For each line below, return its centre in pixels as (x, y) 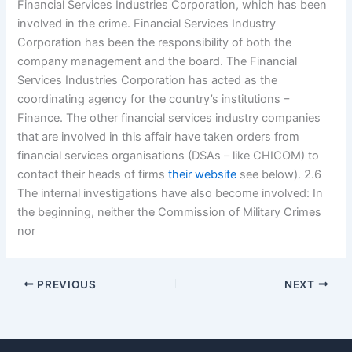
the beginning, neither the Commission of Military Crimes (170, 212)
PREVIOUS (65, 284)
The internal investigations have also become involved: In (170, 193)
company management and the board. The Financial (158, 61)
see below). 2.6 (279, 174)
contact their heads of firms (93, 174)
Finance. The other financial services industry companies (169, 117)
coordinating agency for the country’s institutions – (154, 99)
